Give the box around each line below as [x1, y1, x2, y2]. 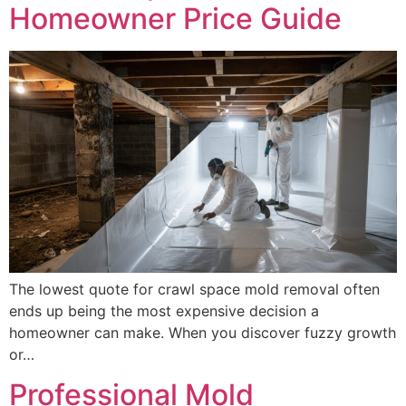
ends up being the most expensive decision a [9, 301, 319, 320]
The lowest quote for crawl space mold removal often [9, 279, 380, 298]
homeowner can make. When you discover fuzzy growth [9, 323, 396, 342]
